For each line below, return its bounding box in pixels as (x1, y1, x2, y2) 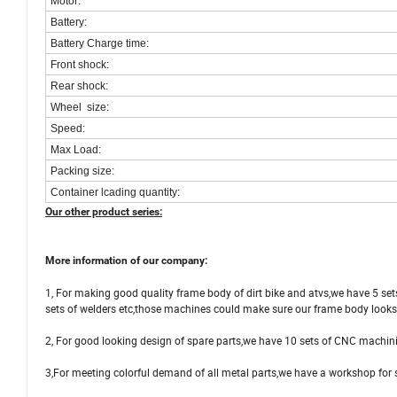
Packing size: (51, 165, 114, 178)
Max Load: (51, 144, 101, 157)
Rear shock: (51, 80, 111, 93)
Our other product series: (45, 206, 162, 219)
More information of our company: (45, 254, 207, 268)
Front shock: (51, 58, 109, 72)
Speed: (51, 122, 85, 136)
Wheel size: (51, 101, 109, 114)
